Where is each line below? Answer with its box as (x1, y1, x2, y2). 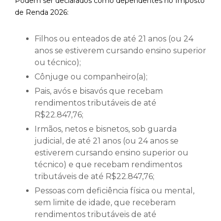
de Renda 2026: (15, 8, 69, 17)
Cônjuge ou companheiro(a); (35, 72, 147, 82)
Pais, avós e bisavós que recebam (35, 86, 163, 96)
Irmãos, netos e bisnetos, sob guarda (35, 124, 177, 134)
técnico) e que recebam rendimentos (35, 160, 182, 170)
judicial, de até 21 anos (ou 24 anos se (35, 136, 179, 146)
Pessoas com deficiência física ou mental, (35, 186, 194, 196)
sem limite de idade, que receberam (35, 198, 176, 208)
